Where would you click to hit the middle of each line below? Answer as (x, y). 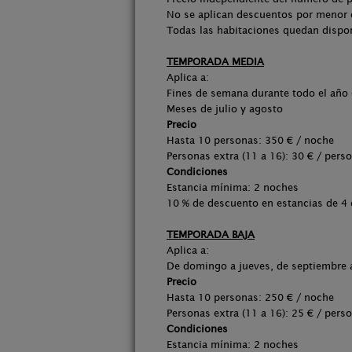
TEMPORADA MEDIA (215, 62)
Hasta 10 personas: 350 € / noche (250, 140)
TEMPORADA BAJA (211, 235)
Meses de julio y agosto (225, 109)
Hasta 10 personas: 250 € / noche (250, 297)
